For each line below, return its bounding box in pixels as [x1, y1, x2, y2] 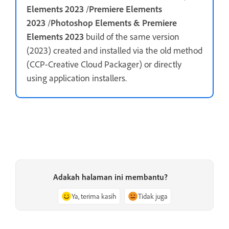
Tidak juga [138, 191, 168, 200]
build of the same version [84, 30, 179, 42]
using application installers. [27, 72, 127, 83]
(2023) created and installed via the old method [27, 44, 202, 56]
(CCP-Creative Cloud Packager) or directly [27, 58, 181, 70]
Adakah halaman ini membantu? [53, 171, 168, 182]
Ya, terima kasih [72, 191, 117, 200]
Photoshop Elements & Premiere [51, 16, 177, 28]
